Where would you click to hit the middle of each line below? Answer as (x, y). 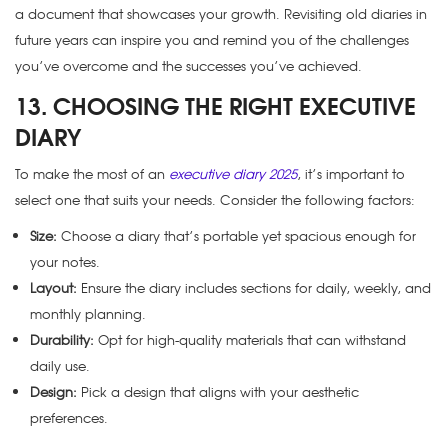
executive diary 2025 (231, 174)
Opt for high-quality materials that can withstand (250, 340)
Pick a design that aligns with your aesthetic (218, 392)
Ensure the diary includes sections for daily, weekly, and (254, 288)
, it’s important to (351, 174)
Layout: (53, 288)
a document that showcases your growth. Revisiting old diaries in (221, 14)
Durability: (62, 340)
